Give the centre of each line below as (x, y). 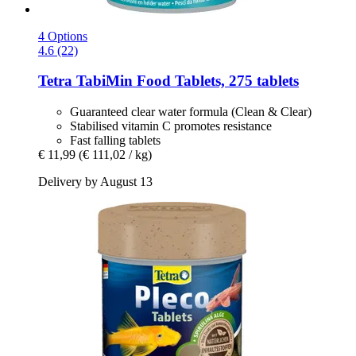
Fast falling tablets (115, 140)
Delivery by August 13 (95, 181)
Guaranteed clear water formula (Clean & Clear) (191, 111)
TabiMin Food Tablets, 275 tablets (186, 81)
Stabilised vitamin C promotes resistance (171, 126)
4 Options (63, 36)
